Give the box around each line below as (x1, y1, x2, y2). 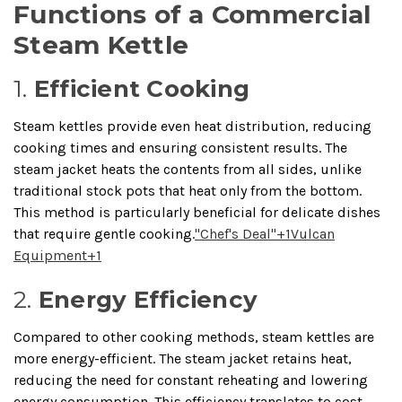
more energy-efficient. (13, 349, 155, 367)
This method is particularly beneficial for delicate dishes (13, 203, 380, 221)
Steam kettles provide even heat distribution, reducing (13, 117, 371, 135)
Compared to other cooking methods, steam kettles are (13, 328, 374, 345)
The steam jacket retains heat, (159, 349, 352, 367)
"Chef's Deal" (195, 224, 276, 242)
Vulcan (291, 224, 335, 242)
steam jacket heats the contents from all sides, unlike (13, 160, 362, 178)
